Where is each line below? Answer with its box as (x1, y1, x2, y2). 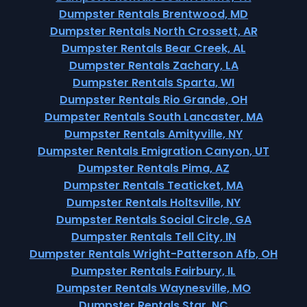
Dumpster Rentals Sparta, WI (73, 75, 234, 90)
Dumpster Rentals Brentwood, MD (59, 6, 248, 22)
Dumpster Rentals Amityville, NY (64, 126, 243, 142)
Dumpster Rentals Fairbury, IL (71, 263, 236, 279)
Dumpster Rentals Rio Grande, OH (60, 92, 247, 108)
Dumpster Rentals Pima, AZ (77, 160, 230, 176)
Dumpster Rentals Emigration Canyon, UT (38, 143, 269, 159)
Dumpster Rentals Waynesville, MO (56, 280, 251, 296)
